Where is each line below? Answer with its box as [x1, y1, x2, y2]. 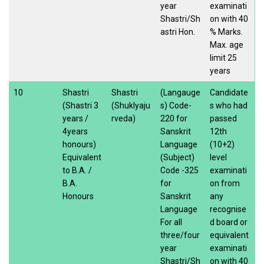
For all [160, 217, 182, 227]
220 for [160, 113, 187, 123]
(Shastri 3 [62, 100, 98, 110]
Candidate [210, 87, 248, 97]
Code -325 [160, 165, 199, 175]
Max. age [210, 39, 243, 49]
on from [210, 178, 240, 188]
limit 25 [210, 52, 237, 62]
